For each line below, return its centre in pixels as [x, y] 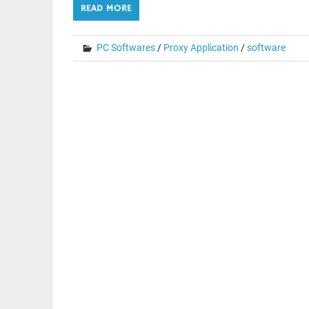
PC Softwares [126, 47]
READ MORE [106, 8]
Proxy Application [201, 47]
